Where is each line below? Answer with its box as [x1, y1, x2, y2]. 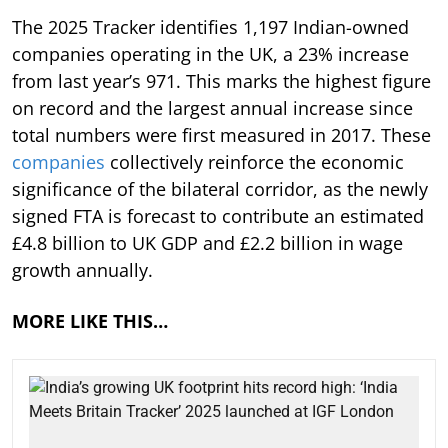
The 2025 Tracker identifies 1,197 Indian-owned [12, 14, 409, 39]
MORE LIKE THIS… [12, 308, 168, 333]
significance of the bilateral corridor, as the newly [12, 176, 428, 201]
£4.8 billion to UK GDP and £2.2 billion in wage [12, 230, 403, 255]
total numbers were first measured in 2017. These [12, 122, 431, 147]
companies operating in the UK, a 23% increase [12, 41, 409, 66]
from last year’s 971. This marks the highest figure [12, 68, 431, 93]
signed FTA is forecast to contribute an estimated [12, 203, 424, 228]
